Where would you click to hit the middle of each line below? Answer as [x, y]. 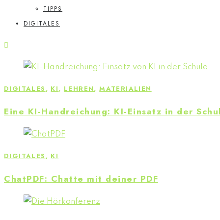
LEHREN [79, 89]
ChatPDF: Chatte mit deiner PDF [81, 179]
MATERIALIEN [125, 89]
